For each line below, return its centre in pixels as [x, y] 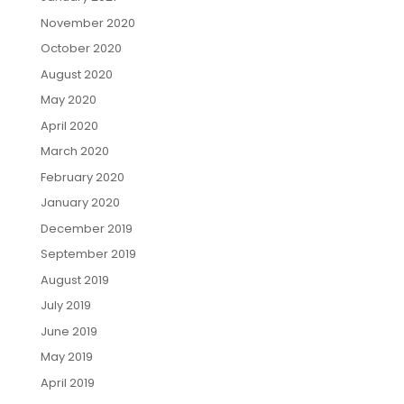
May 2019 [66, 357]
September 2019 [88, 254]
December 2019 [86, 228]
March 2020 [74, 151]
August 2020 [76, 74]
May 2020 [68, 100]
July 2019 [65, 306]
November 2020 [87, 23]
